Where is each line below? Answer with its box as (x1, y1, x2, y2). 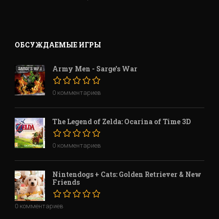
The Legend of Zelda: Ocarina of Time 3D (52, 116, 191, 126)
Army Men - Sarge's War (52, 64, 137, 73)
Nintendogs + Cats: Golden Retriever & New (52, 169, 201, 179)
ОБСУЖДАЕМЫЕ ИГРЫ (15, 40, 101, 49)
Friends (52, 177, 80, 187)
